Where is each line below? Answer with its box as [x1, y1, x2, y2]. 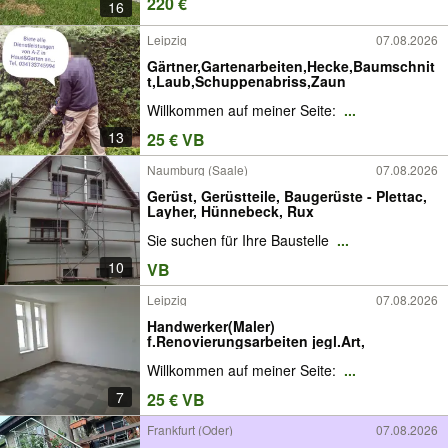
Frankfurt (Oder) [147, 421, 233, 438]
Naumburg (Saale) [147, 161, 248, 178]
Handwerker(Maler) [147, 315, 275, 336]
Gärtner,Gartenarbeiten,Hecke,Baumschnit [147, 55, 435, 76]
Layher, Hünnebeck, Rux [147, 200, 314, 221]
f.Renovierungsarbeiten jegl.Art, [147, 330, 365, 351]
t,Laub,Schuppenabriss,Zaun [147, 70, 346, 91]
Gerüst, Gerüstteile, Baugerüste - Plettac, [147, 185, 427, 206]
